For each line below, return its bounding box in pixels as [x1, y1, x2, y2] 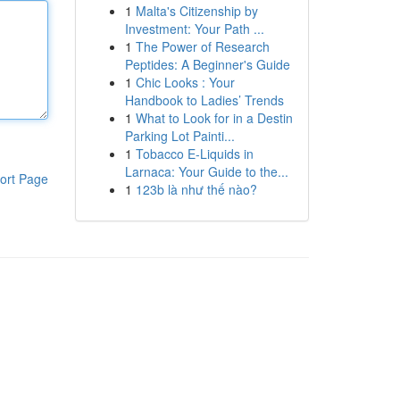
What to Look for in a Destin [135, 109, 293, 127]
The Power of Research [135, 37, 270, 55]
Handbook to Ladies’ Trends [124, 91, 284, 109]
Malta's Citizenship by [135, 2, 258, 20]
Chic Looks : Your [135, 73, 235, 91]
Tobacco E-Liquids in [135, 145, 254, 162]
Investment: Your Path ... [124, 20, 264, 37]
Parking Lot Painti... [124, 127, 235, 145]
